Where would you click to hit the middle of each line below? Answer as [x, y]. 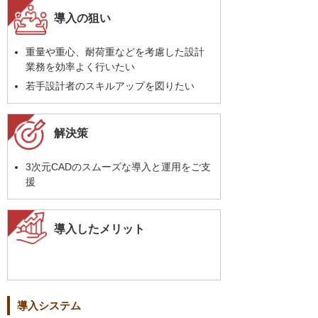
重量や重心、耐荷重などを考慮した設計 [115, 52]
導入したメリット [99, 229]
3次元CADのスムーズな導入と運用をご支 [118, 166]
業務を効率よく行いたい [80, 67]
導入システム [49, 306]
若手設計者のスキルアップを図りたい [110, 86]
